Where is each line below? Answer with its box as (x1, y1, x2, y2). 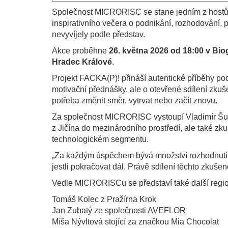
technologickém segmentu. (52, 135, 149, 144)
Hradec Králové (52, 58, 112, 67)
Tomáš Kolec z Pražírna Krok (52, 195, 156, 204)
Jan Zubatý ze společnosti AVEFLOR (52, 206, 186, 215)
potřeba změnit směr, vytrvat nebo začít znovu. (52, 96, 217, 105)
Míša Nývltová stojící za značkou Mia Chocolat (52, 217, 219, 226)
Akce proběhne (52, 46, 109, 55)
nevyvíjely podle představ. (52, 30, 145, 39)
